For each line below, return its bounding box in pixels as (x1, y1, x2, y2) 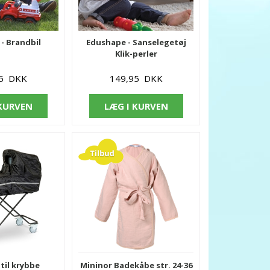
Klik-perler (115, 48, 157, 59)
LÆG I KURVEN (104, 99, 168, 112)
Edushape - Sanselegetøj (86, 36, 186, 48)
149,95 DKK (109, 72, 163, 84)
